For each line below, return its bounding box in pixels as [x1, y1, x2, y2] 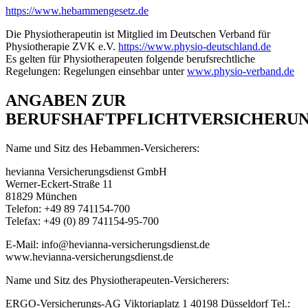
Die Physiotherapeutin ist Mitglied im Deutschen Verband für [5, 28, 270, 41]
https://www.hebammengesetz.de [5, 5, 148, 17]
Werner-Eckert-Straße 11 [5, 178, 113, 190]
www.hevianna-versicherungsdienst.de [5, 251, 173, 263]
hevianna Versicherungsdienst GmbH [5, 166, 167, 178]
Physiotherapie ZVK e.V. [5, 41, 118, 53]
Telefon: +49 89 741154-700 [5, 203, 130, 215]
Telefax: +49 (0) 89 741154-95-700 [5, 215, 159, 228]
